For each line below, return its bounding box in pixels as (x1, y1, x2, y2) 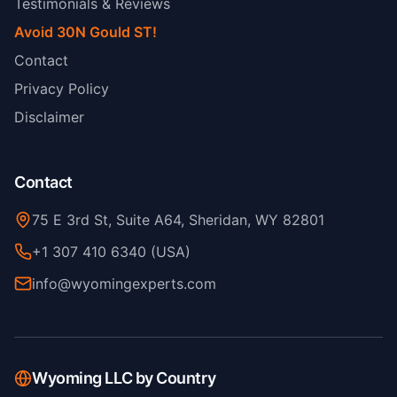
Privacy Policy (14, 80, 109, 97)
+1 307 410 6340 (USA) (32, 243, 191, 261)
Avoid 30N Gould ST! (14, 23, 157, 41)
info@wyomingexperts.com (32, 275, 216, 292)
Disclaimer (14, 108, 84, 126)
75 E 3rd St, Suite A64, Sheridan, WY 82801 (32, 211, 324, 229)
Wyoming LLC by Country (32, 369, 216, 387)
